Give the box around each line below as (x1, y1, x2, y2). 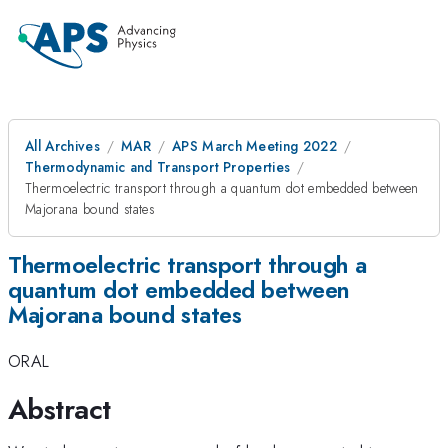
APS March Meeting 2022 (171, 136, 338, 156)
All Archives (25, 136, 100, 156)
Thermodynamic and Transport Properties (25, 157, 291, 177)
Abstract (8, 388, 111, 430)
